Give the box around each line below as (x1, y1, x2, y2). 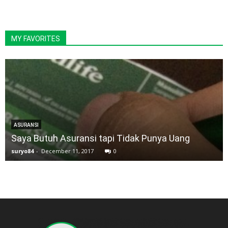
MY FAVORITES (11, 35, 60, 43)
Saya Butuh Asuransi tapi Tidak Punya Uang (11, 133, 190, 144)
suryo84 (11, 147, 34, 155)
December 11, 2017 (41, 147, 94, 155)
